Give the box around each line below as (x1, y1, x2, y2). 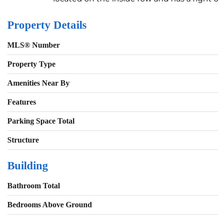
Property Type (7, 60, 55, 69)
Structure (7, 136, 39, 145)
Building (7, 160, 48, 172)
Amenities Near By (7, 79, 70, 88)
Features (7, 98, 36, 107)
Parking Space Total (7, 117, 74, 126)
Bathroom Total (7, 182, 60, 190)
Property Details (7, 19, 87, 32)
